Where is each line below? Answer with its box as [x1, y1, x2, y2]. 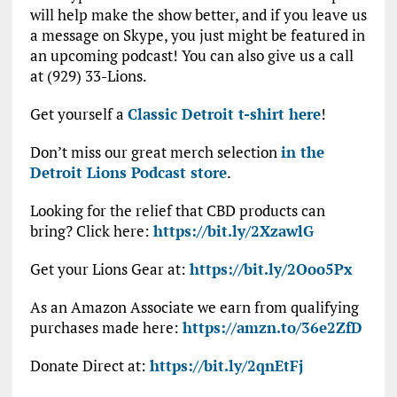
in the [280, 142, 324, 163]
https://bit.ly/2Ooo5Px [189, 259, 353, 280]
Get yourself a [29, 104, 128, 125]
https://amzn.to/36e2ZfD [182, 317, 362, 339]
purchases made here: [29, 317, 183, 339]
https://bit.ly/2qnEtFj [149, 355, 303, 377]
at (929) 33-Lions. [29, 66, 147, 87]
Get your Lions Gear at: [29, 259, 190, 280]
